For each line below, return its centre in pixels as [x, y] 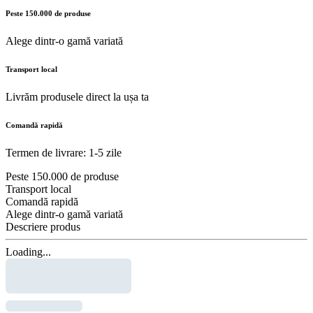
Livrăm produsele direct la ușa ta [77, 96]
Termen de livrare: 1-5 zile [64, 152]
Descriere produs [43, 226]
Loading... [28, 252]
